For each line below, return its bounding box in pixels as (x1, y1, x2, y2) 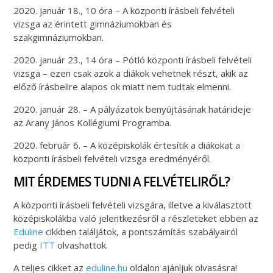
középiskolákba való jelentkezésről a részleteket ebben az (13, 211, 259, 224)
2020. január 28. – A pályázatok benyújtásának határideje (13, 102, 252, 115)
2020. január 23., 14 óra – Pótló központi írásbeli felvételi (13, 53, 252, 66)
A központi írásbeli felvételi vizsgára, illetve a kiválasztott (13, 198, 252, 211)
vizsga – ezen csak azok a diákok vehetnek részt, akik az (13, 66, 249, 79)
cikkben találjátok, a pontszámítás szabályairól (43, 225, 238, 238)
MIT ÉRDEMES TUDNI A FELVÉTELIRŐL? (13, 172, 230, 190)
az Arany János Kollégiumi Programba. (13, 116, 172, 129)
